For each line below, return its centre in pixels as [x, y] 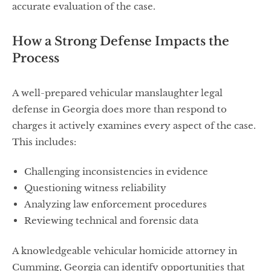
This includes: [44, 142]
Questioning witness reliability [95, 188]
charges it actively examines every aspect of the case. [134, 125]
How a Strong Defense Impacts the [121, 41]
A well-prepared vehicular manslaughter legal [117, 93]
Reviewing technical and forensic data [111, 220]
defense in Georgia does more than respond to [119, 109]
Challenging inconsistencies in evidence [116, 171]
